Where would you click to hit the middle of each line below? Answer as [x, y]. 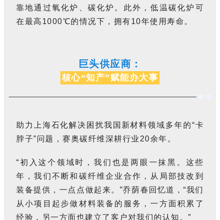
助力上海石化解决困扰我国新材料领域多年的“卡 [110, 125]
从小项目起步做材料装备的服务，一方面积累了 [110, 204]
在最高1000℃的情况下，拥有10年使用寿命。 [105, 22]
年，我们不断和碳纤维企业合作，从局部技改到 [110, 176]
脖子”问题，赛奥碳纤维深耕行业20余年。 [96, 139]
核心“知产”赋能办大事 [110, 78]
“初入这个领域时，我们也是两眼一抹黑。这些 [110, 163]
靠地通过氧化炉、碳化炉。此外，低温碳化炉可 [110, 8]
